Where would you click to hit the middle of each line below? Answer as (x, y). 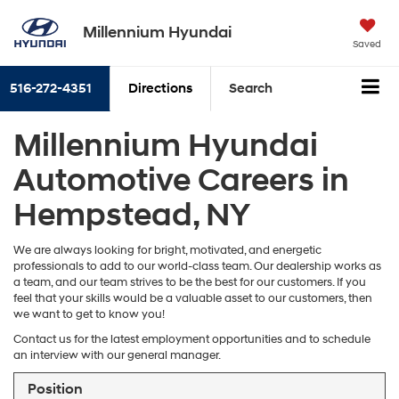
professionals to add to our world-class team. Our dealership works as (197, 266)
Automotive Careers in (181, 180)
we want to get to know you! (89, 314)
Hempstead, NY (132, 215)
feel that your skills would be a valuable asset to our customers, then (193, 298)
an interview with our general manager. (117, 355)
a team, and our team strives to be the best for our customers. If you (190, 282)
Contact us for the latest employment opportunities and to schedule (192, 339)
